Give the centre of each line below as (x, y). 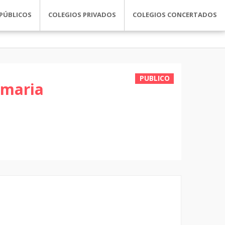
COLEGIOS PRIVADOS (82, 15)
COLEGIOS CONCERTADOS (175, 15)
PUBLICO (154, 78)
